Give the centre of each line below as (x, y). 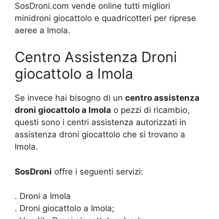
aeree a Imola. (43, 30)
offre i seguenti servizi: (98, 171)
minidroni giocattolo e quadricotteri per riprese (105, 18)
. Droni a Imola (43, 196)
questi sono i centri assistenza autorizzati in (100, 122)
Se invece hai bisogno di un (70, 98)
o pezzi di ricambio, (150, 110)
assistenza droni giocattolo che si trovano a (100, 134)
